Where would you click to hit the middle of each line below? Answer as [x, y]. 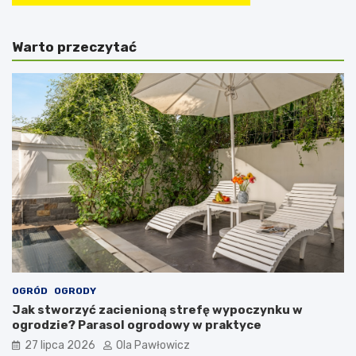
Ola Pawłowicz [153, 345]
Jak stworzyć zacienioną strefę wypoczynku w [157, 310]
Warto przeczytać [74, 46]
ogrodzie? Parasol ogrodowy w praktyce [137, 325]
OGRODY [75, 290]
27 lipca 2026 [60, 345]
